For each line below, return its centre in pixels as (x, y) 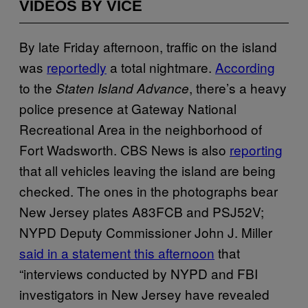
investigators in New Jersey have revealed (144, 294)
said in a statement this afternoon (117, 252)
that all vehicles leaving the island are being (147, 170)
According (245, 67)
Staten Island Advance (122, 88)
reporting (256, 149)
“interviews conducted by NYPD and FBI (139, 273)
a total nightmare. (161, 67)
